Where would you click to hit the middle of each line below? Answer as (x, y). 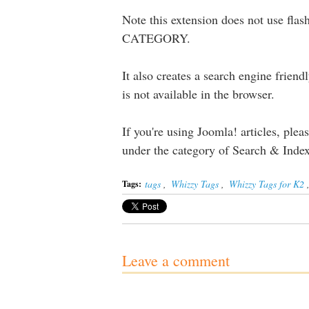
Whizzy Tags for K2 (267, 184)
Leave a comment (176, 260)
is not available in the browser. (198, 94)
